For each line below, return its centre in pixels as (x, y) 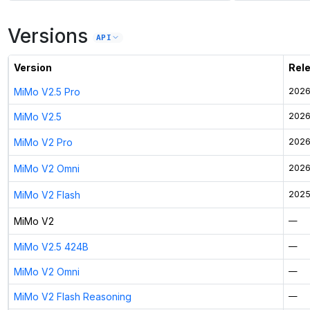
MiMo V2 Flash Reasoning (72, 297)
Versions (47, 36)
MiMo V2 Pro (43, 143)
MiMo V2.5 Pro (47, 92)
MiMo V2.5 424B (51, 247)
